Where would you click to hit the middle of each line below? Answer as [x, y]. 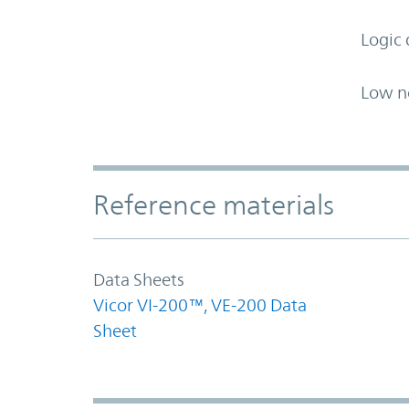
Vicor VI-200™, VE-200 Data [200, 304]
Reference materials [214, 204]
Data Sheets [139, 279]
